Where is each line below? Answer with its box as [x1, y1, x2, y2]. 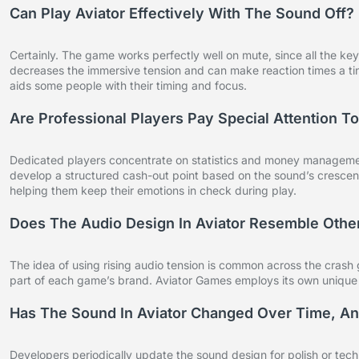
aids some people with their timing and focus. [10, 79, 247, 93]
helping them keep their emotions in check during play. [10, 184, 296, 198]
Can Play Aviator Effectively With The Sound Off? [10, 5, 354, 22]
